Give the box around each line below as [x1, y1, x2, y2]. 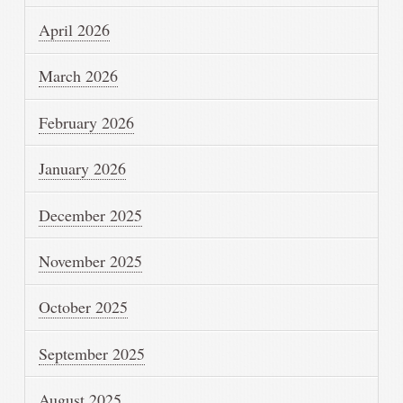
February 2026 [39, 111, 135, 133]
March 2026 [39, 65, 119, 87]
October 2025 [39, 296, 129, 318]
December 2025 [39, 203, 143, 226]
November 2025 [39, 249, 143, 272]
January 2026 [39, 157, 127, 180]
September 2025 [39, 342, 146, 364]
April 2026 [39, 19, 111, 41]
